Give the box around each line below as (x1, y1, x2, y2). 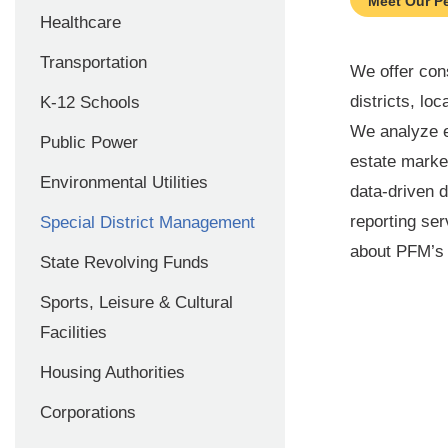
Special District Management (40, 213, 255, 232)
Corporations (40, 403, 136, 422)
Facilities (40, 323, 107, 342)
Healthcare (40, 13, 121, 32)
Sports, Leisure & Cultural (40, 293, 233, 312)
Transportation (40, 53, 147, 72)
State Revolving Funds (40, 253, 209, 272)
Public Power (40, 133, 138, 152)
